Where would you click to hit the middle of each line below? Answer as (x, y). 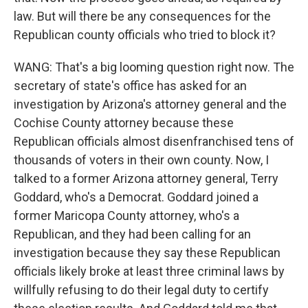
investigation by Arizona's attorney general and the (150, 104)
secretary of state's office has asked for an (130, 86)
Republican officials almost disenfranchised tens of (154, 141)
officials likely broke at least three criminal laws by (149, 271)
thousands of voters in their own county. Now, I (141, 160)
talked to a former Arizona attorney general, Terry (146, 178)
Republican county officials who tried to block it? (145, 35)
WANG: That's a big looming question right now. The (154, 67)
